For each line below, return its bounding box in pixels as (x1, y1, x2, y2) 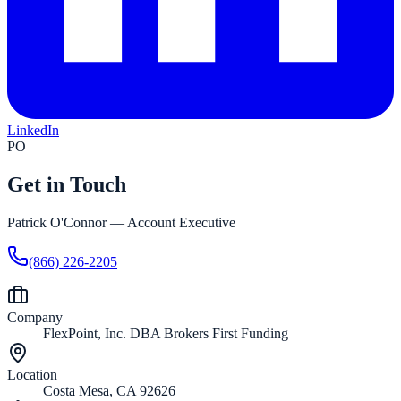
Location (7, 366, 57, 382)
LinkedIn (7, 122, 59, 138)
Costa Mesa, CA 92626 (43, 382, 175, 398)
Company (7, 309, 63, 325)
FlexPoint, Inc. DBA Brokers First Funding (43, 325, 288, 341)
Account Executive (127, 214, 235, 230)
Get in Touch (7, 172, 126, 196)
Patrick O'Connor (7, 214, 107, 230)
